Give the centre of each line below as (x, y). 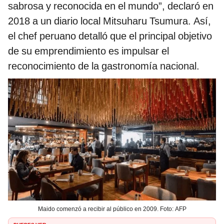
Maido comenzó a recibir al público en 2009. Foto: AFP (112, 209)
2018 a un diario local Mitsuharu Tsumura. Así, (109, 21)
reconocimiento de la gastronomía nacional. (104, 66)
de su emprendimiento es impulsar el (88, 51)
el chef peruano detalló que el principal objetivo (110, 36)
